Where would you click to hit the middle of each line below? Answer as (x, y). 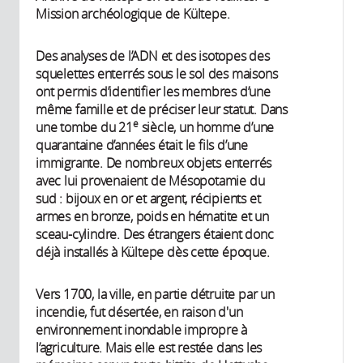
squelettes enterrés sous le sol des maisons (157, 74)
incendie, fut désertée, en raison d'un (139, 312)
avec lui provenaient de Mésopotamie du (150, 181)
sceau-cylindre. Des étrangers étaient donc (155, 235)
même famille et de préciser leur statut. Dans (162, 110)
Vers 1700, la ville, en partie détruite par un (155, 295)
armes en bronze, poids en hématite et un (153, 217)
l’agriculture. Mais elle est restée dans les (149, 348)
